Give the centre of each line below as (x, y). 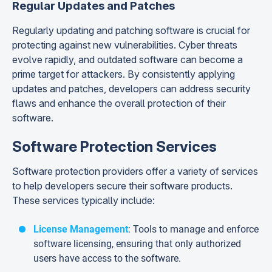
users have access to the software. (107, 258)
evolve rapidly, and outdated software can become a (127, 59)
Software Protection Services (114, 147)
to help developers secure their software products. (122, 186)
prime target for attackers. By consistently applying (124, 74)
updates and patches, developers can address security (131, 89)
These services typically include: (83, 200)
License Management (81, 229)
